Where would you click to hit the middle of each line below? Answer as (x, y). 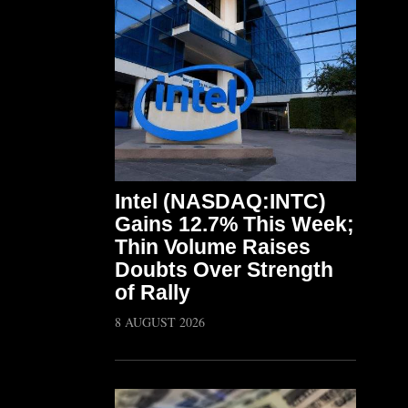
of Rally (153, 292)
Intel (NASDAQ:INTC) (220, 201)
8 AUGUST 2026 (160, 322)
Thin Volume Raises (213, 247)
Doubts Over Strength (224, 270)
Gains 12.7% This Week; (235, 224)
